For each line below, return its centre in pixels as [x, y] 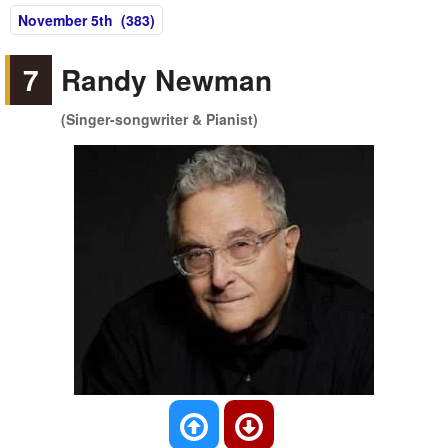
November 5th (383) [86, 20]
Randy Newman [167, 79]
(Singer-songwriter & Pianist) [160, 119]
